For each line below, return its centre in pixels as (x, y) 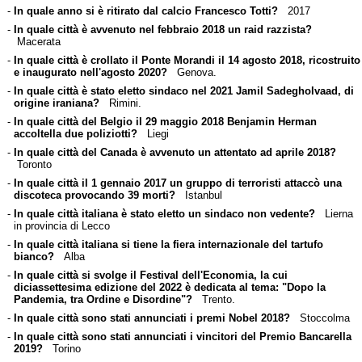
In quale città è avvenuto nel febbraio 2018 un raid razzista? (162, 29)
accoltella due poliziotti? (75, 133)
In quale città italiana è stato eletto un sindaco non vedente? (164, 213)
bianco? (34, 256)
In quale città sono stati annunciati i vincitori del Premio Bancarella (182, 336)
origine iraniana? (56, 103)
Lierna (334, 213)
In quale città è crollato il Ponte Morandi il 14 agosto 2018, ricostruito (187, 60)
